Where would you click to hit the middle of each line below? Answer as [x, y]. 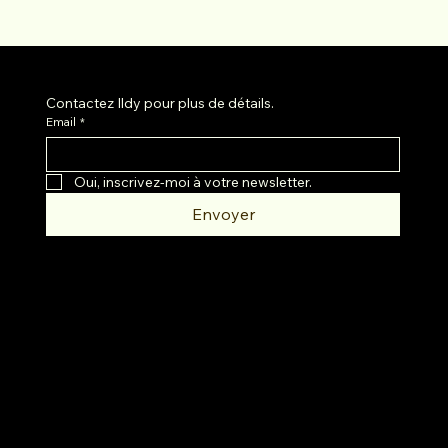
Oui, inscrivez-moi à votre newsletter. [193, 181]
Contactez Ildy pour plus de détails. [160, 102]
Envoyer [223, 213]
